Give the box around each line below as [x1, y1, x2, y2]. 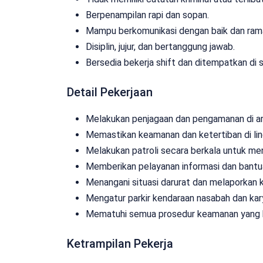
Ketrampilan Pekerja [67, 236, 173, 251]
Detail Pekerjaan [67, 85, 153, 99]
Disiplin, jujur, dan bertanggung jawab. [86, 41, 235, 52]
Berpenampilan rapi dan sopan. [86, 9, 209, 21]
